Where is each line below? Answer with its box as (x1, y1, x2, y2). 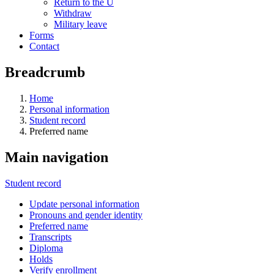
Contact (29, 41, 59, 51)
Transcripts (29, 231, 72, 242)
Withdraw (54, 8, 92, 18)
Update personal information (29, 198, 139, 209)
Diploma (29, 242, 63, 253)
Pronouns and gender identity (29, 209, 143, 220)
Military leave (54, 19, 107, 29)
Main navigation (5, 149, 108, 165)
